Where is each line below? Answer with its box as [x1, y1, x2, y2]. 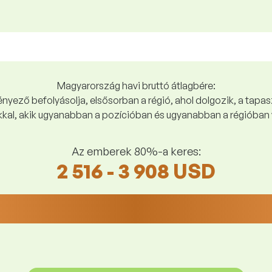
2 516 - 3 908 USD [56, 158, 216, 183]
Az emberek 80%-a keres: [71, 144, 201, 158]
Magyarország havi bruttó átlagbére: [56, 80, 216, 92]
